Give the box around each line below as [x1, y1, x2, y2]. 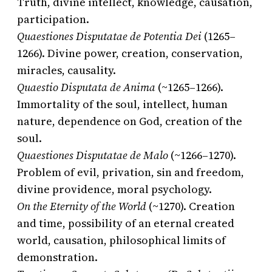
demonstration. [17, 250, 98, 265]
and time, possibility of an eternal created [17, 216, 234, 231]
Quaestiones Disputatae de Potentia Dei [17, 29, 202, 44]
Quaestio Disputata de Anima [17, 80, 155, 95]
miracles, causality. [17, 63, 116, 78]
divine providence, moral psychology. [17, 182, 212, 197]
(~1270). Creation [146, 199, 235, 214]
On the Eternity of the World [17, 199, 146, 214]
